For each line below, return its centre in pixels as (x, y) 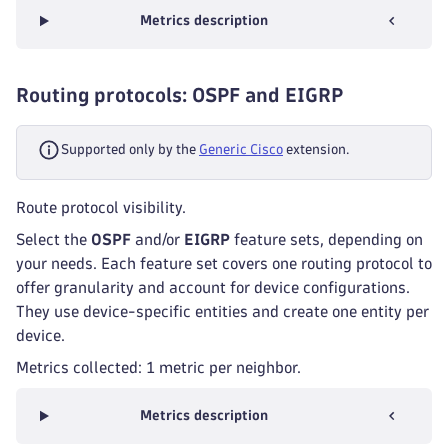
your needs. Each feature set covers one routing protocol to (224, 263)
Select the (53, 239)
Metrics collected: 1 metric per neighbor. (158, 367)
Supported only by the (130, 149)
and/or (157, 239)
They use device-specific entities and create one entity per (222, 311)
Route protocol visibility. (101, 207)
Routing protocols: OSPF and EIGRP (179, 95)
